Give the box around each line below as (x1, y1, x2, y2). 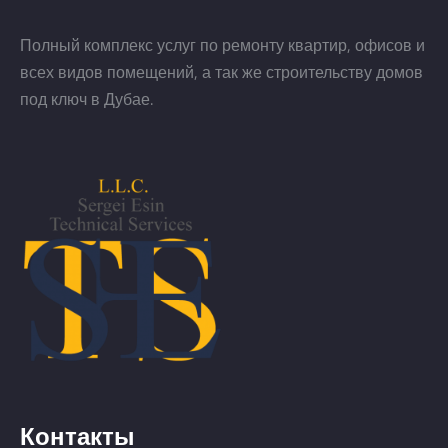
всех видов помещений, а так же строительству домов (20, 59, 423, 84)
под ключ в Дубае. (20, 86, 153, 111)
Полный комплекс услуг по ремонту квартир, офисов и (20, 32, 425, 57)
